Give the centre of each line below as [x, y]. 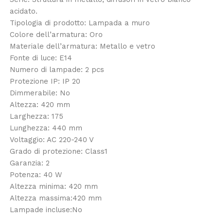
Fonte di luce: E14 [41, 58]
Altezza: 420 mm [40, 104]
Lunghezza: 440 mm [46, 128]
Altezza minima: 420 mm [54, 186]
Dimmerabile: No [40, 93]
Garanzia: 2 [30, 163]
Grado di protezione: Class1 [59, 151]
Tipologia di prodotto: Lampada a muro [80, 23]
